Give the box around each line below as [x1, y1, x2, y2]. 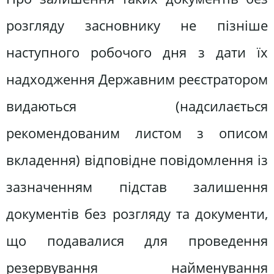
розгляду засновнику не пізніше [6, 15, 268, 35]
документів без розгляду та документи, [6, 204, 268, 223]
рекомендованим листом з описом [6, 123, 268, 143]
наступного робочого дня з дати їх [6, 42, 268, 62]
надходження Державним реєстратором [6, 69, 268, 89]
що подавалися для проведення [6, 231, 268, 250]
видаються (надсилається [6, 96, 268, 116]
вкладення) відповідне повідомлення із [6, 150, 268, 169]
